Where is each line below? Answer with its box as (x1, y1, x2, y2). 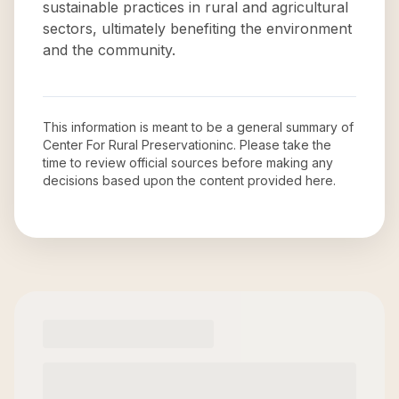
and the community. (43, 41, 175, 59)
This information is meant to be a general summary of (43, 119, 354, 134)
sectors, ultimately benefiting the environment (43, 20, 352, 37)
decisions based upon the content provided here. (43, 173, 336, 188)
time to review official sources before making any (43, 155, 333, 170)
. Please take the (233, 137, 331, 152)
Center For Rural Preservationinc (43, 137, 233, 152)
